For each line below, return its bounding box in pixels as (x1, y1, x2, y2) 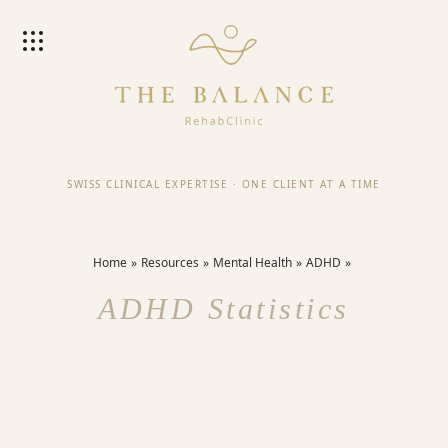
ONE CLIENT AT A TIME (241, 176, 381, 191)
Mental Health (213, 254, 292, 271)
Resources (141, 254, 199, 271)
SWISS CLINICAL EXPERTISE (67, 176, 229, 191)
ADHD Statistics (98, 292, 350, 325)
